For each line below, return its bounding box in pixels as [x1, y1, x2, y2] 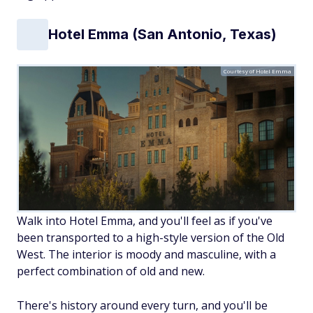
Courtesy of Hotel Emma [224, 66, 291, 75]
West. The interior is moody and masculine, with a [17, 246, 276, 262]
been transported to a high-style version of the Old [17, 229, 284, 245]
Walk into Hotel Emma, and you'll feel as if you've [17, 212, 272, 228]
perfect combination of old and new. [17, 263, 205, 279]
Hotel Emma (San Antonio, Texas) [48, 26, 277, 43]
